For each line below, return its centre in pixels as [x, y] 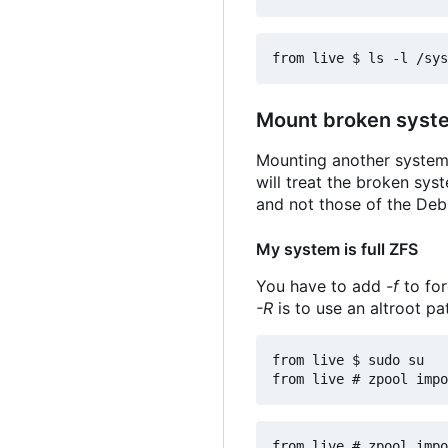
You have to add [321, 286]
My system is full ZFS [337, 249]
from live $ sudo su [348, 360]
